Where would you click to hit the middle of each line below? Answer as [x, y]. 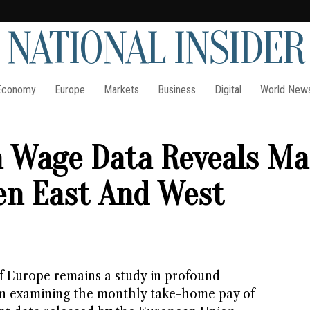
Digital [228, 90]
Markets [121, 90]
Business [176, 90]
